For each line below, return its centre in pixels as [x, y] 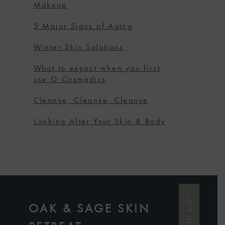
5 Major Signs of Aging [83, 27]
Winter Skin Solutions [79, 48]
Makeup [50, 6]
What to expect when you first [97, 69]
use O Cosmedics [70, 80]
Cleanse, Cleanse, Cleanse [91, 101]
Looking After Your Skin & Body [99, 122]
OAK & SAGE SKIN [89, 210]
